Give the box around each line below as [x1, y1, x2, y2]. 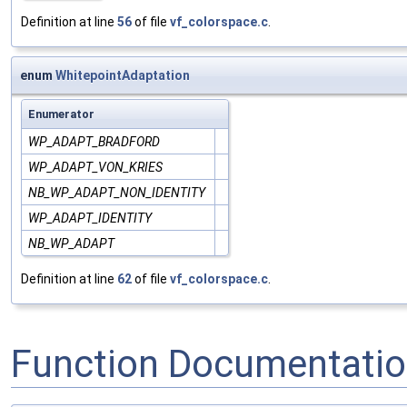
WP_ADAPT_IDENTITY [28, 211, 152, 226]
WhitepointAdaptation [55, 68, 190, 84]
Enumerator [28, 107, 94, 122]
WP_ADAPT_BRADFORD [28, 134, 160, 150]
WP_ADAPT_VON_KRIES [28, 160, 163, 175]
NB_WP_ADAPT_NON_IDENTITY [28, 185, 205, 201]
